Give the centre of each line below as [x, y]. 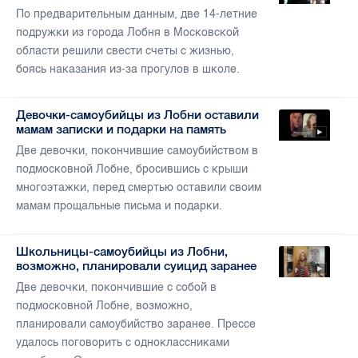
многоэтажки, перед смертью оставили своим [139, 188]
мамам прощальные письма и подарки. [119, 206]
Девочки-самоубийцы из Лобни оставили [137, 115]
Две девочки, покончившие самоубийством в [137, 151]
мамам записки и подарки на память [121, 129]
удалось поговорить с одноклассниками [123, 343]
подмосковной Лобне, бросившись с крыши [132, 169]
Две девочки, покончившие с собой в [116, 288]
